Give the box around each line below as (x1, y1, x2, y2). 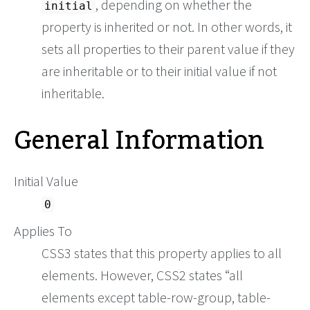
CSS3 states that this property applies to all (42, 244, 282, 262)
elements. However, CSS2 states (42, 266, 225, 284)
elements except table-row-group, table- (42, 289, 271, 307)
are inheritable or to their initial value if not (42, 62, 277, 80)
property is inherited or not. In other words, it (42, 18, 292, 36)
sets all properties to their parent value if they (42, 40, 295, 58)
